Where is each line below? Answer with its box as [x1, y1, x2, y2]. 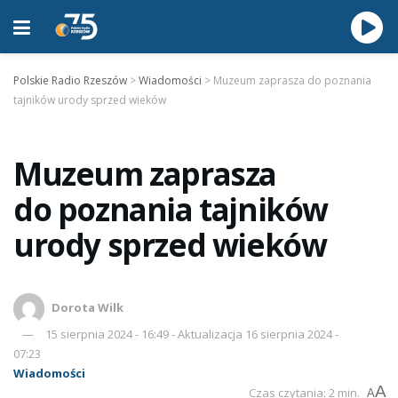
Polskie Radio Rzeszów [13, 73, 127, 88]
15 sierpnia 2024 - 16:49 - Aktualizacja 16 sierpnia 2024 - [45, 326, 338, 342]
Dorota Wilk [52, 298, 124, 315]
